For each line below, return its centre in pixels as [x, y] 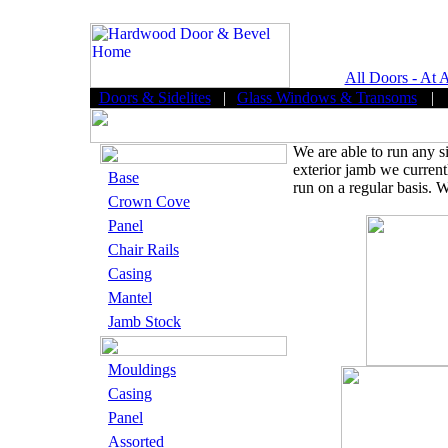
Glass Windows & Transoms [327, 97]
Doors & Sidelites [154, 97]
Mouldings [142, 369]
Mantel [130, 297]
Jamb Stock [144, 321]
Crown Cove [149, 201]
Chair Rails [143, 249]
